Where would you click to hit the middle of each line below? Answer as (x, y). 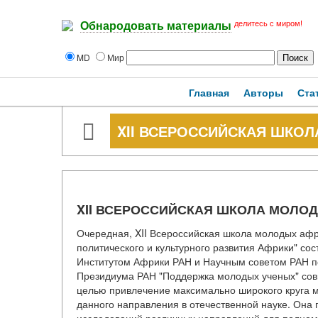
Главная (209, 92)
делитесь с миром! (268, 23)
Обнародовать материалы (156, 26)
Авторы (263, 92)
